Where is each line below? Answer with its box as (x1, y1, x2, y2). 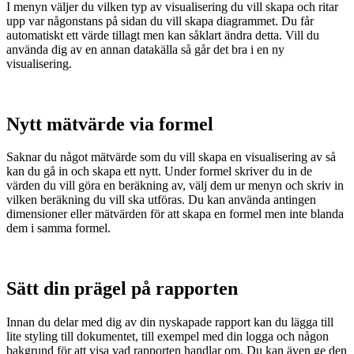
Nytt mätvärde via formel (6, 113, 213, 134)
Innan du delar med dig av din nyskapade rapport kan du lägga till (6, 315, 333, 330)
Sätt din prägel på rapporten (6, 278, 238, 299)
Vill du (285, 28, 319, 42)
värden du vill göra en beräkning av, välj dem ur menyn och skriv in (6, 179, 344, 193)
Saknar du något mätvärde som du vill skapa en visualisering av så (6, 150, 336, 164)
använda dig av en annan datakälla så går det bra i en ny (6, 42, 284, 56)
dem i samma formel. (6, 221, 111, 235)
